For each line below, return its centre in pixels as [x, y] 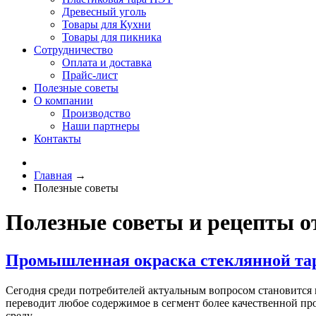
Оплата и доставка [107, 62]
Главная [53, 175]
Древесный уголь [104, 12]
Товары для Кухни [107, 24]
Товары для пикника [112, 37]
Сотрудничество [73, 50]
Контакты [57, 139]
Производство [96, 113]
